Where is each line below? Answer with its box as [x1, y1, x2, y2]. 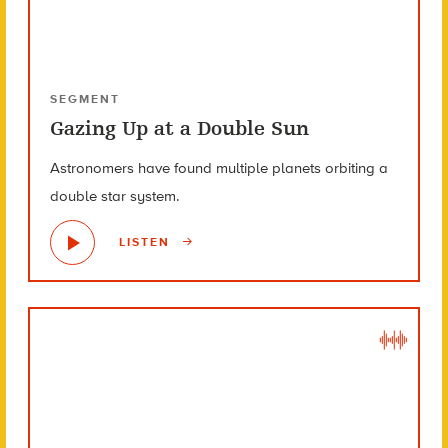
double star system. [49, 186, 179, 205]
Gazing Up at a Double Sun [49, 116, 309, 140]
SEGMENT [49, 91, 120, 106]
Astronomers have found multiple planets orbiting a [49, 158, 388, 177]
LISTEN [118, 234, 175, 249]
